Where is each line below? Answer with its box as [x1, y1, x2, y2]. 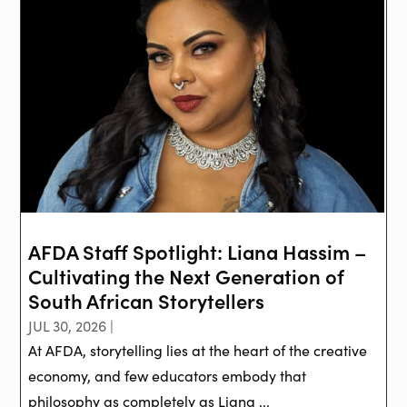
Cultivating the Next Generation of [28, 262, 345, 291]
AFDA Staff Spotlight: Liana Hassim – [28, 237, 367, 266]
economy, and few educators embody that [28, 366, 307, 386]
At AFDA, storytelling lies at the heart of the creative [28, 341, 368, 361]
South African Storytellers [28, 286, 265, 315]
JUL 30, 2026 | [28, 316, 114, 336]
